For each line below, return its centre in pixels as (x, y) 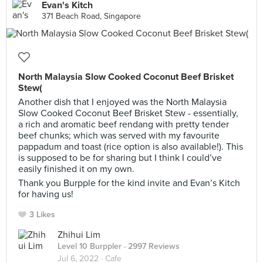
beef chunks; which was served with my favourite (119, 136)
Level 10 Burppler (90, 246)
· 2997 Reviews (151, 246)
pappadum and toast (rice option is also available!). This (131, 147)
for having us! (46, 194)
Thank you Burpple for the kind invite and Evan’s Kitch (129, 183)
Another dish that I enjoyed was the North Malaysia (122, 102)
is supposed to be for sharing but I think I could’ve (120, 158)
